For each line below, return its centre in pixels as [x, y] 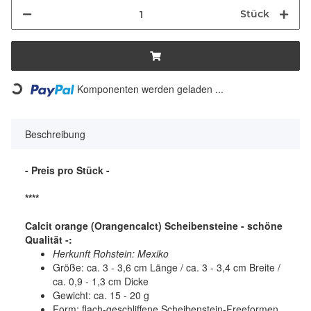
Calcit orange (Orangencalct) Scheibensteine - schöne [154, 225]
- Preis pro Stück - [67, 170]
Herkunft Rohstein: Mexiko [111, 253]
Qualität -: [49, 239]
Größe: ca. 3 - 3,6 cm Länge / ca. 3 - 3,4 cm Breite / [167, 267]
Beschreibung [55, 134]
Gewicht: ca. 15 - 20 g [101, 295]
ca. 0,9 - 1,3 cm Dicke [101, 281]
